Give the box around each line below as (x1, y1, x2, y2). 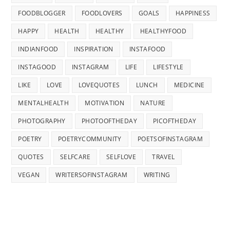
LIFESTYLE (153, 62, 184, 71)
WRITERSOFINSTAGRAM (55, 170, 128, 179)
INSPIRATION (74, 44, 113, 53)
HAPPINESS (175, 8, 210, 17)
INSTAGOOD (18, 62, 56, 71)
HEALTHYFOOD (140, 26, 187, 35)
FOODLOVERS (81, 8, 123, 17)
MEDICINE (174, 80, 205, 89)
